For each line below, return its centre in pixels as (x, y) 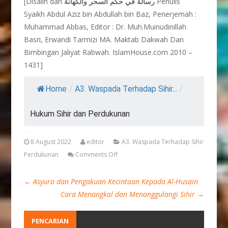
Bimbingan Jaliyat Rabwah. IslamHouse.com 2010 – (108, 52)
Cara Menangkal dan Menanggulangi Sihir (129, 194)
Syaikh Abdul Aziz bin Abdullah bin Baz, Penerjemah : (110, 14)
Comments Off (97, 154)
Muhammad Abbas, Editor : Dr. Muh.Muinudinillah (105, 27)
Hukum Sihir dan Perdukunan (80, 114)
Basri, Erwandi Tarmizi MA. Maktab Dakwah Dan (104, 39)
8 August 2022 (50, 142)
